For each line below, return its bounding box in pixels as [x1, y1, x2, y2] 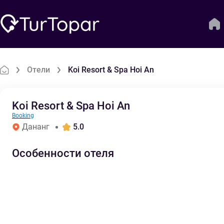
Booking [12, 112, 34, 119]
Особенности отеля [12, 147, 114, 159]
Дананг [22, 122, 49, 131]
